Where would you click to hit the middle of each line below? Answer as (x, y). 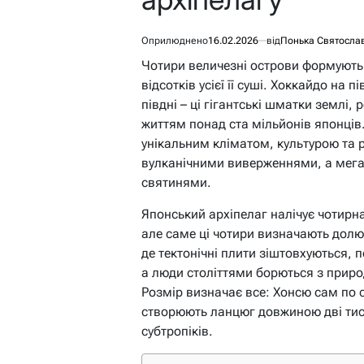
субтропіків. (177, 331)
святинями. (176, 183)
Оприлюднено (175, 41)
